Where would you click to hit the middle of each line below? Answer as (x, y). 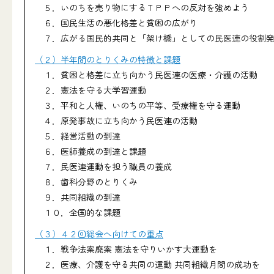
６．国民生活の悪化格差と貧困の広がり (116, 23)
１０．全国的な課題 (78, 212)
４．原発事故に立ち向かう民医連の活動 (116, 120)
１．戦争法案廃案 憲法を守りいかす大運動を (126, 249)
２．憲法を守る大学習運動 (91, 90)
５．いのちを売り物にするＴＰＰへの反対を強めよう (142, 7)
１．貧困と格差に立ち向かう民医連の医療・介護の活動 (146, 75)
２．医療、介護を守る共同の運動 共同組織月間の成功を (147, 264)
